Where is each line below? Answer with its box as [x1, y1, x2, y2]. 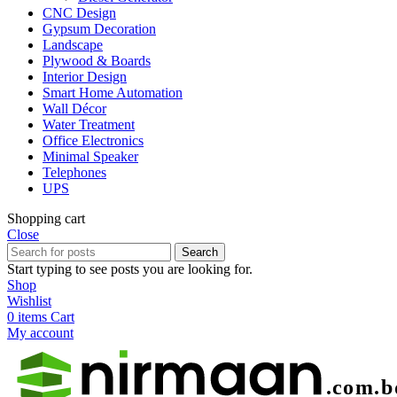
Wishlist [7, 293, 51, 309]
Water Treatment [43, 117, 135, 133]
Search [182, 245, 218, 260]
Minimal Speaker [43, 149, 138, 165]
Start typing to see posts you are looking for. [7, 261, 253, 277]
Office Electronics [43, 133, 144, 149]
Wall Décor [43, 101, 106, 117]
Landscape [43, 37, 103, 53]
